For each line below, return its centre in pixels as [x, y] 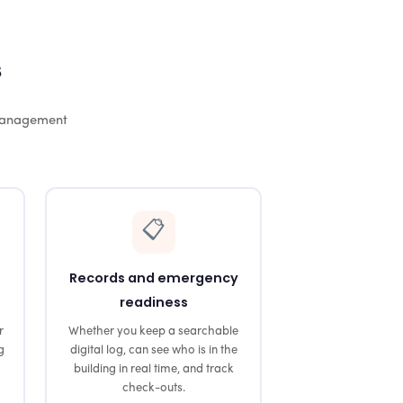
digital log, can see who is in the [153, 350]
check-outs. [153, 388]
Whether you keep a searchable [153, 331]
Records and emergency [153, 278]
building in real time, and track [153, 369]
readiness [153, 302]
